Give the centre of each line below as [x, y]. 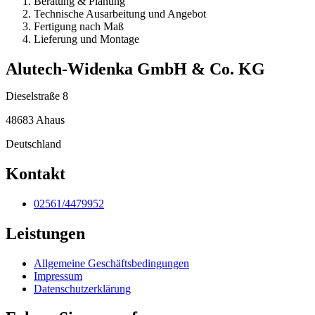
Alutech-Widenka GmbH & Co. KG [135, 69]
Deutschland [33, 143]
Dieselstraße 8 [37, 96]
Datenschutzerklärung [82, 288]
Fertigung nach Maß [79, 26]
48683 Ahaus [35, 120]
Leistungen [45, 233]
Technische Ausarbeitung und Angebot [120, 13]
